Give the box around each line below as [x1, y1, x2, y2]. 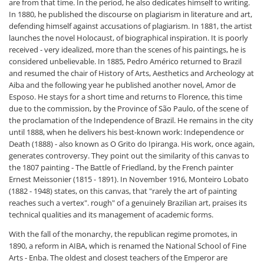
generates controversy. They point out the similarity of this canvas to [9, 150, 249, 161]
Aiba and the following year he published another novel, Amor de [9, 80, 236, 90]
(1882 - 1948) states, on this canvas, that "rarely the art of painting [9, 186, 237, 196]
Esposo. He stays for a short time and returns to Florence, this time [9, 91, 242, 102]
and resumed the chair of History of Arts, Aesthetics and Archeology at [9, 68, 254, 78]
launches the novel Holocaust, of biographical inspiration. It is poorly [9, 32, 248, 43]
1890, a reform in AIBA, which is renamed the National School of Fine [9, 240, 246, 251]
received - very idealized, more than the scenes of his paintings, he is [9, 44, 246, 55]
